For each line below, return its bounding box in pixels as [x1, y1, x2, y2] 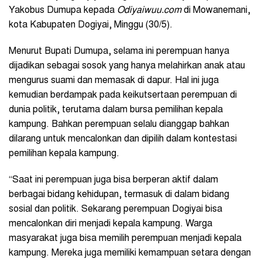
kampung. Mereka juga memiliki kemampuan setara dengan [9, 248, 251, 258]
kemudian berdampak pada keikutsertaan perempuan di [9, 90, 237, 100]
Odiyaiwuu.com [117, 5, 181, 15]
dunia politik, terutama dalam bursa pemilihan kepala [9, 105, 223, 115]
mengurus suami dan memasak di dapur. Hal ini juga [9, 75, 219, 85]
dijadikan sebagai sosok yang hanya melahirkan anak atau [9, 61, 245, 71]
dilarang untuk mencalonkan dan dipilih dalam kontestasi [9, 134, 237, 144]
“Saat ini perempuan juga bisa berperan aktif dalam [9, 175, 218, 185]
